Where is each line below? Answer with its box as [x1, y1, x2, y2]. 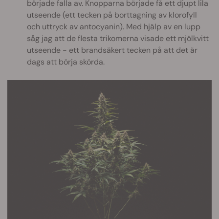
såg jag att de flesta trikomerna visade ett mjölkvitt [27, 33, 209, 44]
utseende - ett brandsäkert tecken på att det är [27, 44, 197, 55]
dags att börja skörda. [27, 56, 105, 67]
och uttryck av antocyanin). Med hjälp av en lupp [27, 21, 200, 32]
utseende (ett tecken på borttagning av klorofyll [27, 9, 197, 20]
